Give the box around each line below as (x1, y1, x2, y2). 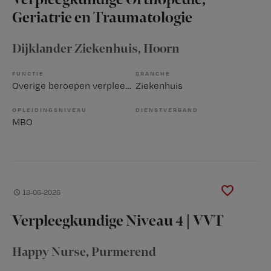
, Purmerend (86, 245, 156, 260)
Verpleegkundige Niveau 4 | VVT (12, 213, 224, 230)
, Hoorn (138, 42, 180, 57)
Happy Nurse (12, 245, 86, 260)
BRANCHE (135, 70, 171, 77)
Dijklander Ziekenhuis (12, 42, 138, 57)
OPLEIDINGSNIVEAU (12, 106, 87, 114)
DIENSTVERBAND (135, 106, 198, 114)
